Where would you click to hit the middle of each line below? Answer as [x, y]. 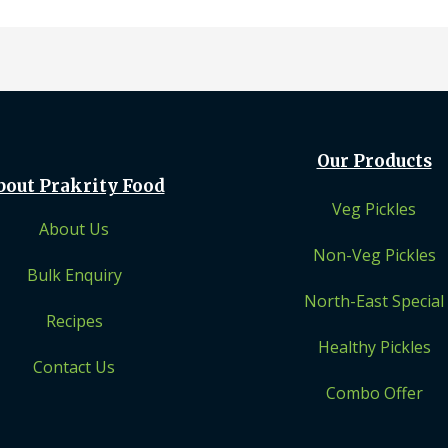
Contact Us [74, 367]
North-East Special [374, 300]
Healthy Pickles [374, 346]
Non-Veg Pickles [374, 254]
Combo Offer [374, 392]
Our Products [374, 160]
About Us [74, 229]
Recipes [74, 321]
